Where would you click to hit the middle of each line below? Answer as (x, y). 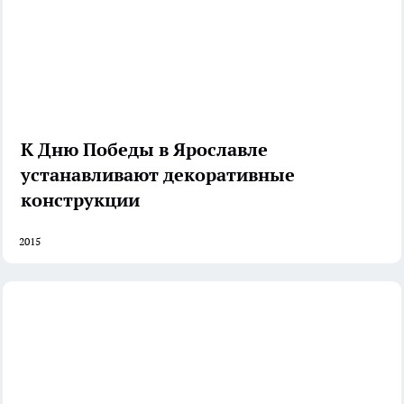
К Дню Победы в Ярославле (144, 149)
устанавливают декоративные (158, 174)
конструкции (80, 200)
